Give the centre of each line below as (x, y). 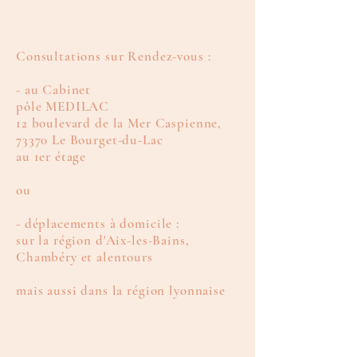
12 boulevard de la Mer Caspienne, (119, 123)
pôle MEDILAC (63, 106)
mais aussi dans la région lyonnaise (121, 290)
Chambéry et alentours (84, 257)
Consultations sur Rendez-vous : (116, 56)
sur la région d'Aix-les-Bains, (103, 240)
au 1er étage (51, 157)
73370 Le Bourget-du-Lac (90, 140)
